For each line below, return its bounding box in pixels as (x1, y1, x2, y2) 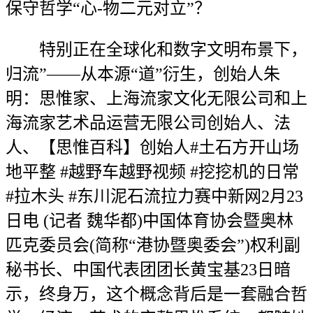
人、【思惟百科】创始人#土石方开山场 (6, 138, 299, 156)
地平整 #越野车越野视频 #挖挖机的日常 (6, 163, 299, 181)
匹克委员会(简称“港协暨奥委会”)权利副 (6, 236, 300, 254)
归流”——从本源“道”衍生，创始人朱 (6, 65, 280, 83)
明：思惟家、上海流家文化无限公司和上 (6, 89, 307, 108)
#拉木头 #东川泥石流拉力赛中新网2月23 (6, 187, 303, 205)
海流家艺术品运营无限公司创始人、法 (6, 114, 291, 132)
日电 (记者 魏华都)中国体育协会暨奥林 (6, 212, 293, 230)
